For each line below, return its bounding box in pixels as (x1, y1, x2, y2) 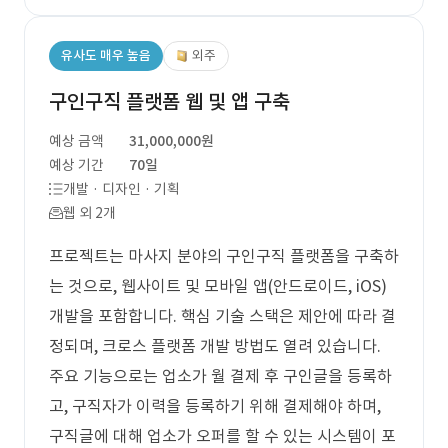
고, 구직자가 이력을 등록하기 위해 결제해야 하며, (49, 396, 381, 416)
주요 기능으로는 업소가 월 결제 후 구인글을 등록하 (49, 366, 392, 386)
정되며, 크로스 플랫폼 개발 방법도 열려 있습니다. (49, 336, 381, 356)
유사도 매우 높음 (61, 47, 151, 64)
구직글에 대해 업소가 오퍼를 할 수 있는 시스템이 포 (49, 426, 396, 446)
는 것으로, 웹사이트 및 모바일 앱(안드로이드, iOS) (49, 276, 387, 296)
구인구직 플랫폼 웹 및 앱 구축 (49, 89, 290, 115)
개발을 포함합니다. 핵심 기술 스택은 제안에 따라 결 (49, 306, 396, 326)
